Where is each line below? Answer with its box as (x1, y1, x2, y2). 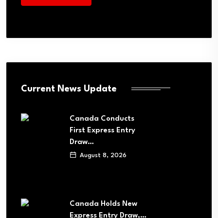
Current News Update (21, 84, 117, 93)
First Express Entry (70, 127, 135, 134)
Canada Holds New (70, 200, 137, 208)
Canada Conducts (70, 115, 134, 123)
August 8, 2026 (78, 152, 127, 159)
